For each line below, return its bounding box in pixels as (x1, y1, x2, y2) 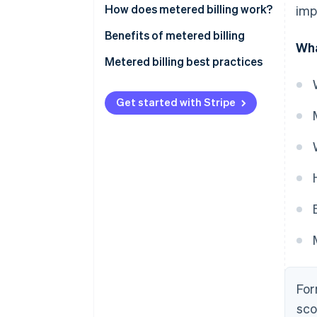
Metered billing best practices (105, 54, 263, 69)
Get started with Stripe (116, 95, 236, 110)
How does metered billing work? (105, 1, 272, 17)
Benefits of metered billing (105, 28, 245, 43)
